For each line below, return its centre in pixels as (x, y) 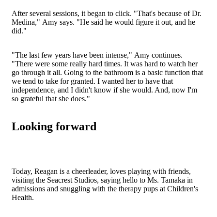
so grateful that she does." (51, 98)
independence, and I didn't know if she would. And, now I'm (104, 90)
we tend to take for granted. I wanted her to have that (92, 81)
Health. (23, 198)
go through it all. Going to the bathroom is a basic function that (107, 72)
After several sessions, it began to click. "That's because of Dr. (107, 13)
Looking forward (54, 127)
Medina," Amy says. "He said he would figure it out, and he (103, 22)
